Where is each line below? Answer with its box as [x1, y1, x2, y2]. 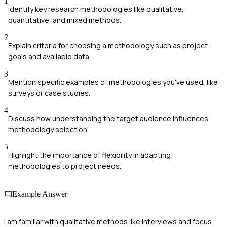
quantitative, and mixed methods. [8, 15, 121, 25]
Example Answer [12, 190, 67, 199]
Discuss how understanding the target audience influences [8, 113, 208, 123]
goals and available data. [8, 51, 91, 61]
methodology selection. [8, 124, 89, 134]
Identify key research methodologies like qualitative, [8, 4, 184, 14]
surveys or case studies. [8, 88, 90, 98]
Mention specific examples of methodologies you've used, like [8, 77, 218, 87]
